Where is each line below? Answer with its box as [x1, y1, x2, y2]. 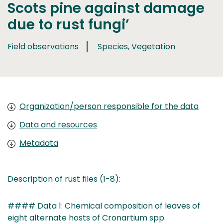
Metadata [19, 137, 58, 149]
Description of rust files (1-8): [7, 173, 120, 185]
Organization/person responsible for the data [19, 101, 199, 112]
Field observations [7, 41, 79, 52]
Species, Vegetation [98, 41, 175, 52]
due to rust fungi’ [7, 15, 129, 34]
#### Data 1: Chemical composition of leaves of [7, 200, 200, 212]
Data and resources [19, 118, 97, 130]
